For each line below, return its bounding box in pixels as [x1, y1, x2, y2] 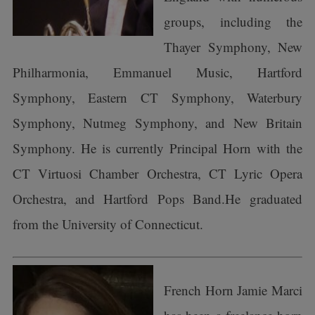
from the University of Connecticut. [12, 215, 203, 233]
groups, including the [163, 13, 303, 30]
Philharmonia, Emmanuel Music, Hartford [12, 63, 303, 81]
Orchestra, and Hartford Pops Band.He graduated [12, 190, 303, 207]
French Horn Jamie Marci [163, 281, 303, 299]
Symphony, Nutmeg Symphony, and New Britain [12, 114, 303, 131]
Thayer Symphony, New [163, 38, 303, 56]
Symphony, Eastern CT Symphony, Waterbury [12, 89, 303, 106]
